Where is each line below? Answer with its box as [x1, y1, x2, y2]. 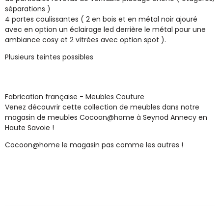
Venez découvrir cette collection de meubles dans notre [5, 102, 199, 112]
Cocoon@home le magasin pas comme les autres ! [5, 140, 183, 150]
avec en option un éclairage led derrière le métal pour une [5, 25, 206, 35]
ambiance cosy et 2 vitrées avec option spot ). [5, 35, 166, 45]
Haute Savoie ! [5, 123, 54, 133]
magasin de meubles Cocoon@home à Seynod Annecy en [5, 112, 207, 123]
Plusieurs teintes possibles [5, 52, 93, 62]
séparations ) [5, 4, 51, 14]
